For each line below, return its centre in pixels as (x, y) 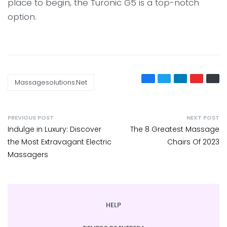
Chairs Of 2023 (193, 142)
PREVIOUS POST (31, 117)
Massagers (28, 154)
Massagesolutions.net (51, 83)
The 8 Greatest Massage (175, 129)
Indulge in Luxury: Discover (54, 129)
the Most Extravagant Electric (60, 142)
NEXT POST (203, 117)
